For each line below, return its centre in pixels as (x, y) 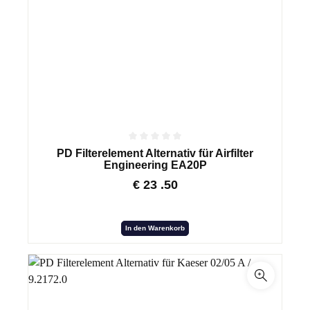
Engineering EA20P (155, 165)
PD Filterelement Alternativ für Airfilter (155, 153)
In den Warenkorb (155, 228)
